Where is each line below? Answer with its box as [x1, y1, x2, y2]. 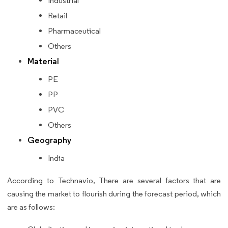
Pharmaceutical [48, 26, 101, 36]
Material [27, 56, 59, 67]
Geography [27, 135, 71, 146]
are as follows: [7, 202, 56, 212]
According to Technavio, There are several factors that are [7, 176, 221, 186]
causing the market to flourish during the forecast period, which [7, 189, 221, 199]
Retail [48, 11, 67, 21]
